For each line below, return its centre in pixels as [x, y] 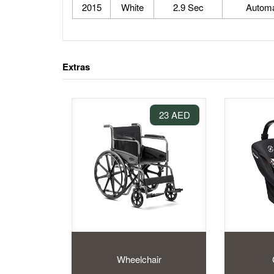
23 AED [175, 114]
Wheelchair [139, 259]
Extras [76, 67]
